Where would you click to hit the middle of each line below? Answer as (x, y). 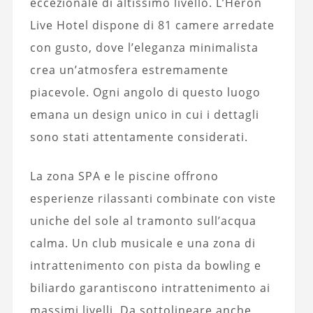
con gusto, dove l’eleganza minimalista (144, 47)
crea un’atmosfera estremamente (129, 70)
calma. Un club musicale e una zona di (143, 243)
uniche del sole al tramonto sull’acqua (143, 220)
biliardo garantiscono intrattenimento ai (150, 287)
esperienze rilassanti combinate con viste (153, 198)
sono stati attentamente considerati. (139, 137)
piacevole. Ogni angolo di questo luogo (145, 92)
